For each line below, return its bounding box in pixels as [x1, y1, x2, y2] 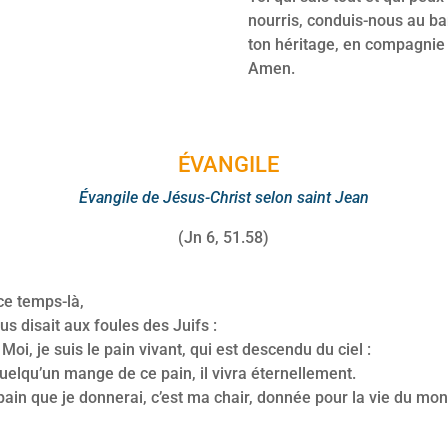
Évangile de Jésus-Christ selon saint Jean [78, 187, 369, 207]
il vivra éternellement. [200, 363, 357, 383]
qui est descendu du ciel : [190, 339, 372, 359]
